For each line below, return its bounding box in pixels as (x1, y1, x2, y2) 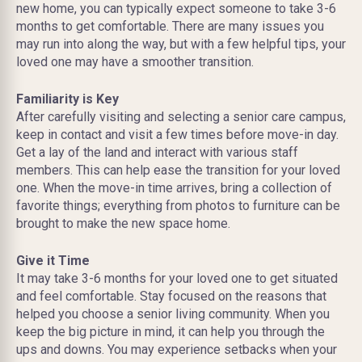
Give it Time (16, 253, 90, 269)
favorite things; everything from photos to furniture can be (16, 198, 340, 214)
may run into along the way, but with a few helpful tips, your (16, 36, 346, 53)
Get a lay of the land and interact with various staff (16, 145, 298, 161)
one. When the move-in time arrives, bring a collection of (16, 180, 332, 196)
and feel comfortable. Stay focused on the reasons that (16, 288, 326, 305)
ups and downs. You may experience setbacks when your (16, 342, 337, 358)
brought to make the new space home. (16, 216, 230, 232)
